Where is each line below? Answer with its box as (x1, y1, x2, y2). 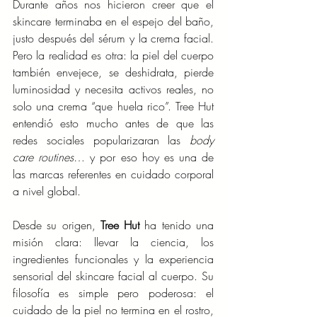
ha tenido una (139, 217, 214, 234)
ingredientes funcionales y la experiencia (13, 251, 214, 267)
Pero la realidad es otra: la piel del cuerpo (13, 47, 214, 64)
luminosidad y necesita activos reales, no (13, 81, 214, 98)
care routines (13, 149, 74, 166)
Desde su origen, (13, 217, 100, 234)
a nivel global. (13, 183, 81, 200)
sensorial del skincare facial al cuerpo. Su (13, 268, 214, 284)
